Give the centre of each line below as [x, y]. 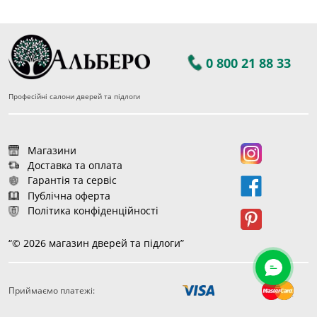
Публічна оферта [69, 195]
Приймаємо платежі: [52, 290]
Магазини [52, 150]
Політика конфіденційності [93, 211]
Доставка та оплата [75, 165]
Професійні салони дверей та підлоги [74, 96]
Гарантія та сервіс [72, 180]
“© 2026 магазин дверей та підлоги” [96, 243]
